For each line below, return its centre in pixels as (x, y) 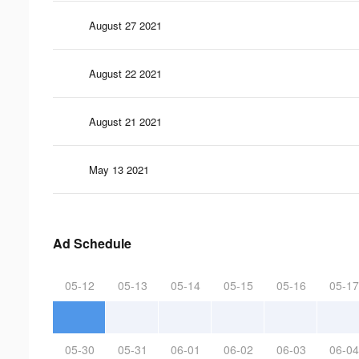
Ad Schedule (92, 243)
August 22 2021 (125, 73)
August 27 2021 (125, 25)
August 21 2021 (125, 121)
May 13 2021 (119, 169)
